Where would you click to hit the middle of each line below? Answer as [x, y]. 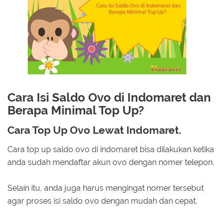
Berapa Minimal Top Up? [77, 110]
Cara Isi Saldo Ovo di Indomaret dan [109, 97]
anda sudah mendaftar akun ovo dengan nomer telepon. [111, 162]
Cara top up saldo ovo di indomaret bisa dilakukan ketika [111, 149]
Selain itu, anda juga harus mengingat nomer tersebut [106, 188]
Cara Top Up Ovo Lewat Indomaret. [94, 130]
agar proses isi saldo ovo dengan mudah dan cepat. [102, 201]
